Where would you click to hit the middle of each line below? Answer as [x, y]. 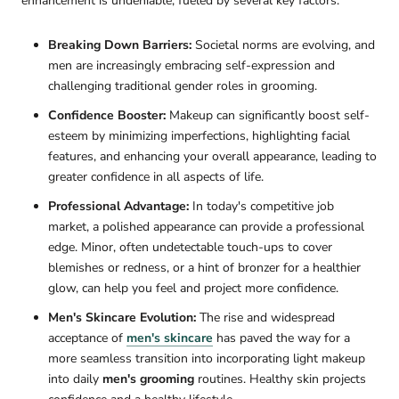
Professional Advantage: [118, 207]
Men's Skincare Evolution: [122, 318]
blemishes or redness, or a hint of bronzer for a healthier [204, 268]
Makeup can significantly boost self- [268, 116]
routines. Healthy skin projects [280, 379]
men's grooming [148, 379]
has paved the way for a [281, 338]
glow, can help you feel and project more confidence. [193, 289]
